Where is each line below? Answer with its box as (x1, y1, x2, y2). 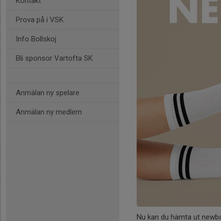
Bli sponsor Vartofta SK (16, 54, 93, 63)
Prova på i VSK (16, 15, 64, 24)
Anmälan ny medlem (16, 108, 82, 116)
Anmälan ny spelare (16, 88, 79, 97)
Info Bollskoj (16, 35, 56, 43)
